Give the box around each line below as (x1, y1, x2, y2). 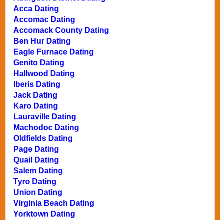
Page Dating (13, 144, 59, 153)
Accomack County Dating (13, 26, 110, 34)
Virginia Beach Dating (13, 198, 95, 207)
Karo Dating (13, 101, 58, 110)
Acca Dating (13, 4, 59, 13)
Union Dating (13, 188, 63, 196)
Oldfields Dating (13, 134, 73, 142)
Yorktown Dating (13, 209, 76, 218)
